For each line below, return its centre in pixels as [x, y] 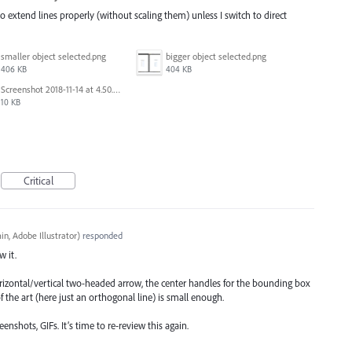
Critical [38, 180]
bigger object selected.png [216, 56]
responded [101, 235]
